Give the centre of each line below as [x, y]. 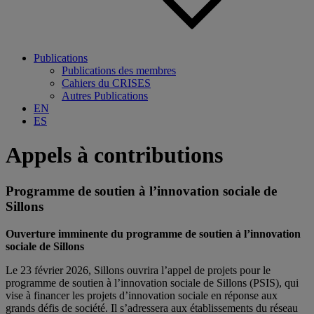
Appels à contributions [114, 155]
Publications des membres [119, 70]
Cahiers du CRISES [106, 83]
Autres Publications [105, 96]
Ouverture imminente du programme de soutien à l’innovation [153, 233]
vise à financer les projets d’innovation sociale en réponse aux [142, 295]
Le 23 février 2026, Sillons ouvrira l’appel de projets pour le [138, 270]
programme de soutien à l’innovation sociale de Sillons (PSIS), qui [152, 282]
